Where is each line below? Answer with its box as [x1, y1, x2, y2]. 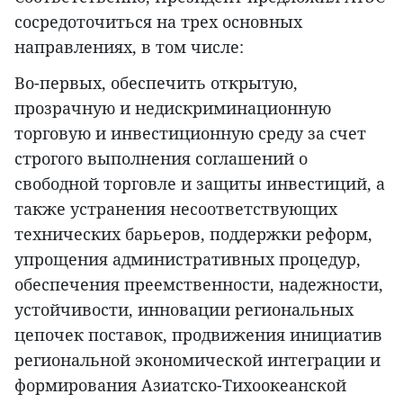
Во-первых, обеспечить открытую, [14, 71, 298, 94]
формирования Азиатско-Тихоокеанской [14, 373, 346, 396]
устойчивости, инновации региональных [14, 298, 354, 320]
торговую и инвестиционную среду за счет [14, 121, 366, 144]
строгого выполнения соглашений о [14, 147, 308, 169]
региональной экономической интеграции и [14, 348, 381, 371]
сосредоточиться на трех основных [14, 10, 302, 32]
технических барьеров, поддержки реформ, [14, 222, 372, 245]
